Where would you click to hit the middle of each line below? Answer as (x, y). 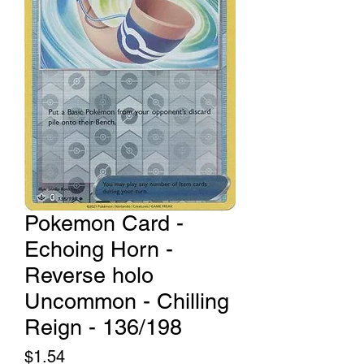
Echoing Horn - (99, 249)
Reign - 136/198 (103, 327)
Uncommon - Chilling (127, 301)
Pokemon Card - (104, 223)
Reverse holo (89, 275)
